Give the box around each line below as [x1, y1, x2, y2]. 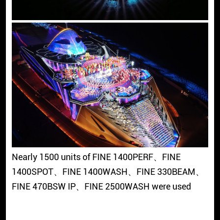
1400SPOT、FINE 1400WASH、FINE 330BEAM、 [11, 166, 204, 177]
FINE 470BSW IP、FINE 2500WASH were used [11, 181, 191, 192]
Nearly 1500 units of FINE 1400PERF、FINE [11, 151, 181, 162]
